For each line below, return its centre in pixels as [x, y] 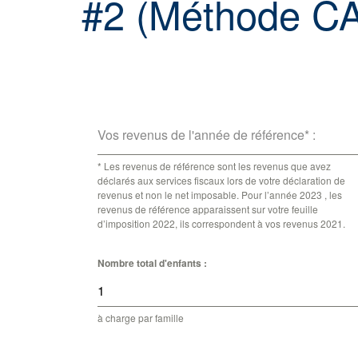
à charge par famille [141, 317]
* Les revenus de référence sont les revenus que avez [214, 165]
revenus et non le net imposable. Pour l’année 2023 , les [220, 194]
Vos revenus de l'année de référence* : [207, 134]
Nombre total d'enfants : [152, 263]
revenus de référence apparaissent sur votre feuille [208, 209]
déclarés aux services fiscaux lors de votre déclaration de [221, 180]
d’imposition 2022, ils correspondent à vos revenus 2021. [221, 223]
